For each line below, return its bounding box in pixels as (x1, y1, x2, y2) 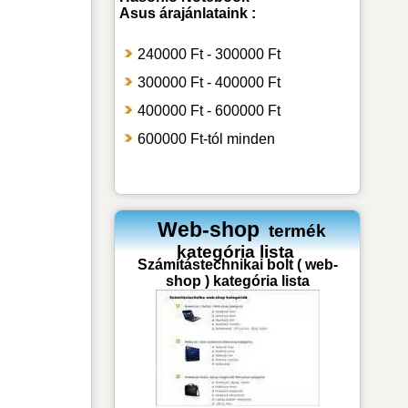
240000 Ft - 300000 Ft (138, 46, 281, 62)
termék (264, 220, 327, 240)
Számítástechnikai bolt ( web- (137, 256, 338, 272)
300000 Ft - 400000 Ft (138, 74, 281, 90)
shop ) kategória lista (165, 272, 310, 289)
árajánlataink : (156, 5, 257, 21)
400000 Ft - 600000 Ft (138, 102, 281, 118)
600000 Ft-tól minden (138, 130, 276, 147)
